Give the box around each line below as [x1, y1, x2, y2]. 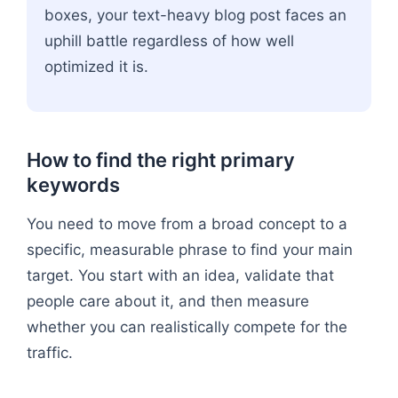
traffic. [27, 343, 73, 362]
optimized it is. [44, 57, 148, 76]
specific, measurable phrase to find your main [27, 240, 353, 259]
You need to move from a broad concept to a [27, 214, 347, 233]
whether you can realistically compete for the [27, 317, 347, 336]
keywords [27, 172, 120, 196]
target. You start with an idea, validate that [27, 266, 334, 284]
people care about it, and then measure [27, 291, 309, 310]
